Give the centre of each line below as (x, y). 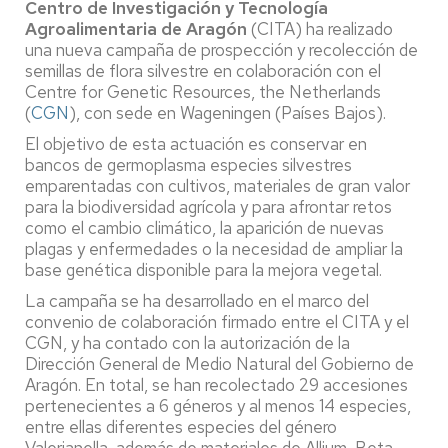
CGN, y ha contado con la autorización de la (187, 342)
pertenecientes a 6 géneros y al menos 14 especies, (218, 405)
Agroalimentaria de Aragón (136, 28)
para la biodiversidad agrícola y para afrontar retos (208, 206)
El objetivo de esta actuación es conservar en (196, 143)
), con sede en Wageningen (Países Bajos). (229, 112)
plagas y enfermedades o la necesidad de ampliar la (214, 248)
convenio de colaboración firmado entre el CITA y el (217, 321)
